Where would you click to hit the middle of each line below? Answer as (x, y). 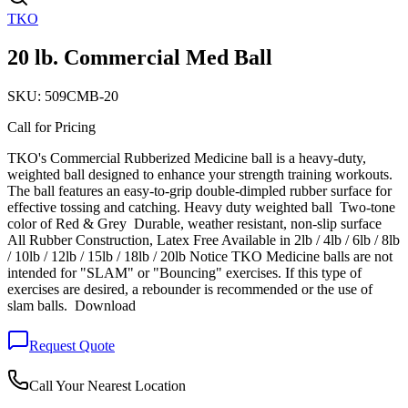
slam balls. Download (71, 305)
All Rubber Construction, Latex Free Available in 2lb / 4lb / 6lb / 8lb (204, 240)
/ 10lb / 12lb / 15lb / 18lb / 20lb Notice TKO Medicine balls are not (200, 256)
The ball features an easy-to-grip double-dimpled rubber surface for (199, 190)
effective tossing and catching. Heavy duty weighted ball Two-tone (201, 207)
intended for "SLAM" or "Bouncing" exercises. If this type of (184, 272)
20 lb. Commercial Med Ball (140, 57)
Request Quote (72, 345)
